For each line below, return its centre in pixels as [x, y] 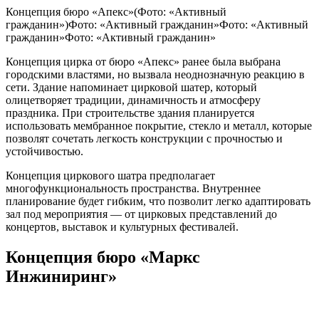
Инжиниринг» [61, 276]
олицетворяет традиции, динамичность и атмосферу [133, 100]
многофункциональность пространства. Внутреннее [133, 188]
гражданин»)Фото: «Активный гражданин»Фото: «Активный [157, 25]
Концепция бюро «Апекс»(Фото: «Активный [116, 12]
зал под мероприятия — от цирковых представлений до [141, 214]
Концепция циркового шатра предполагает [110, 176]
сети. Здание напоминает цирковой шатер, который [131, 87]
